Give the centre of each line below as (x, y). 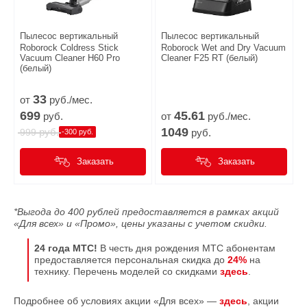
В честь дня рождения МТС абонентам (186, 248)
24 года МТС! (66, 248)
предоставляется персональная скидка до (131, 259)
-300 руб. (77, 132)
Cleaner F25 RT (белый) (209, 58)
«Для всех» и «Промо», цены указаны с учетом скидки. (140, 223)
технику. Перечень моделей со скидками (127, 271)
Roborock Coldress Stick (69, 47)
